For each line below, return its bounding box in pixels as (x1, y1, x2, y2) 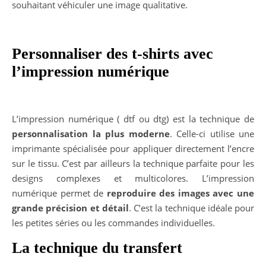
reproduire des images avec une (106, 187, 255, 199)
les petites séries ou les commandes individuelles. (12, 217, 217, 229)
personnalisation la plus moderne (12, 128, 170, 140)
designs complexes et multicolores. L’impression (12, 172, 254, 185)
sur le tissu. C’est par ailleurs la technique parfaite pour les (12, 157, 254, 170)
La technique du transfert (12, 239, 186, 257)
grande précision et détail (12, 202, 129, 214)
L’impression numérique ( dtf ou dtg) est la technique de (12, 113, 254, 125)
